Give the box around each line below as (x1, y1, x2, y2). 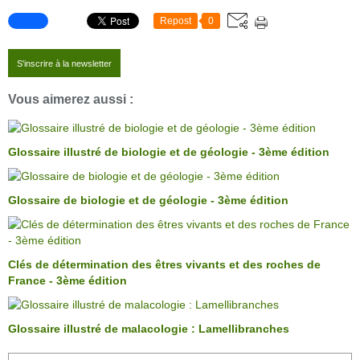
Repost (160, 15, 191, 27)
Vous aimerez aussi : (8, 91, 133, 106)
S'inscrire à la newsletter (17, 59, 112, 69)
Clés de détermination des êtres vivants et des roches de (8, 258, 321, 272)
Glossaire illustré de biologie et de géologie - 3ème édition (8, 145, 329, 159)
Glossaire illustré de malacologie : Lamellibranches (8, 322, 289, 336)
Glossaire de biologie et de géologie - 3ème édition (8, 194, 288, 207)
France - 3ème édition (8, 274, 127, 288)
